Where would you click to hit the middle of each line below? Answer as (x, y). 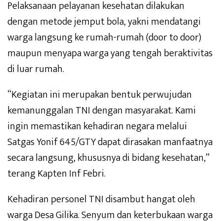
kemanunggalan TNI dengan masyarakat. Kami (102, 110)
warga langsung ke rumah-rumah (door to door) (104, 37)
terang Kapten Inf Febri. (56, 173)
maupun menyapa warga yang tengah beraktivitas (110, 53)
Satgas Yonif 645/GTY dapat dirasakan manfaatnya (110, 142)
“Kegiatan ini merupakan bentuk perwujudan (100, 94)
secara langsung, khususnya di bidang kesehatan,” (108, 158)
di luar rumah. (36, 69)
